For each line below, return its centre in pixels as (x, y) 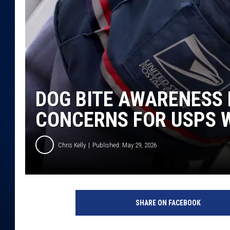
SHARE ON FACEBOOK (168, 203)
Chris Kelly (72, 145)
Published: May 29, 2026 (124, 145)
